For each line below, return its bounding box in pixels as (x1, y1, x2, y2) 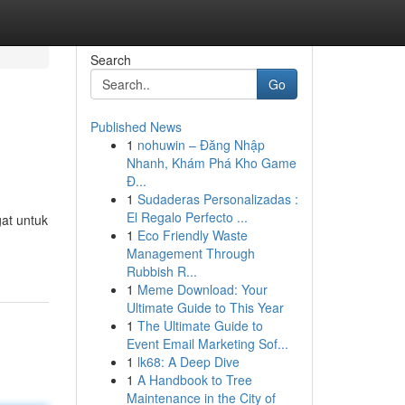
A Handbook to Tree (137, 371, 252, 389)
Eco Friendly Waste (137, 226, 248, 244)
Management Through (126, 244, 255, 262)
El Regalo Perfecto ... (126, 208, 248, 226)
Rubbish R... (126, 262, 197, 280)
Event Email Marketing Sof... (126, 334, 288, 353)
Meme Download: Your (137, 280, 268, 298)
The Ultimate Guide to (137, 316, 263, 334)
